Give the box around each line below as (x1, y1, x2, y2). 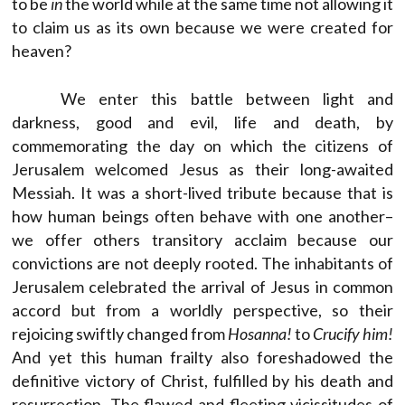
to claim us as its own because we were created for (12, 16, 393, 37)
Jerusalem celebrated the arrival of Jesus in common (12, 276, 393, 297)
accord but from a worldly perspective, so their (12, 299, 393, 320)
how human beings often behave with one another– (12, 205, 393, 226)
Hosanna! (228, 323, 292, 344)
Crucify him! (313, 323, 393, 344)
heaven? (12, 40, 71, 61)
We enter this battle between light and (61, 88, 393, 108)
